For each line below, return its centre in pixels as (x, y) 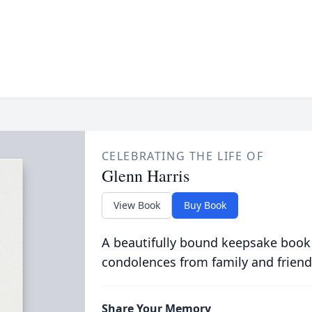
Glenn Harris (145, 175)
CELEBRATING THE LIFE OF (182, 156)
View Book (136, 205)
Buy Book (205, 205)
